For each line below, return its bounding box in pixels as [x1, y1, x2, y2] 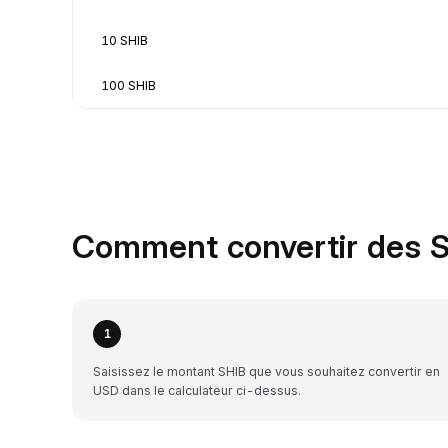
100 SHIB [101, 77, 156, 93]
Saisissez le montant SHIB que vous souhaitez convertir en [93, 363, 440, 379]
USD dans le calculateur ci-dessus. [93, 382, 301, 398]
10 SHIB [101, 32, 148, 48]
